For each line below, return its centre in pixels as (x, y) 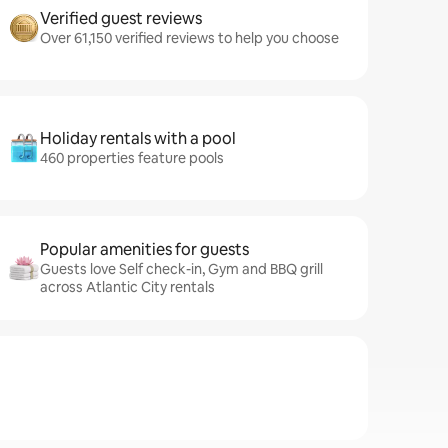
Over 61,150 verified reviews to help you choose (189, 38)
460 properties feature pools (132, 158)
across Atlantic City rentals (127, 287)
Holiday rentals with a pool (138, 138)
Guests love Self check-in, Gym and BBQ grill (181, 269)
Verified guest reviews (121, 18)
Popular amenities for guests (144, 249)
